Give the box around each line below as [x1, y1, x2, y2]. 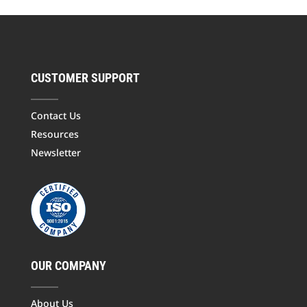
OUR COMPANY [30, 258, 106, 273]
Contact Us [30, 109, 81, 123]
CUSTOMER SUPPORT [30, 71, 140, 86]
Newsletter [30, 146, 81, 160]
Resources [30, 127, 79, 141]
